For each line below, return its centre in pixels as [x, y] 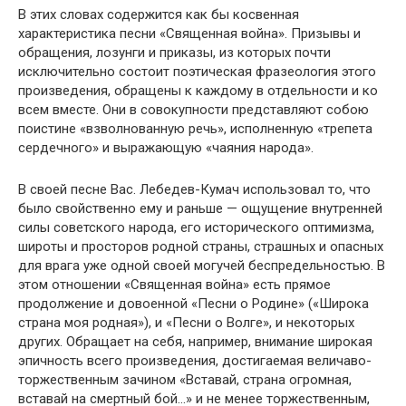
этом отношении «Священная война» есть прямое [174, 285]
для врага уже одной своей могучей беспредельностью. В [202, 266]
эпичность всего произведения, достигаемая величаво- [195, 361]
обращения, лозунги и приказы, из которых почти [174, 53]
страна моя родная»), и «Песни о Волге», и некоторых [186, 323]
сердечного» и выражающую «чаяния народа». [166, 148]
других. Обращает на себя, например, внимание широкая [195, 342]
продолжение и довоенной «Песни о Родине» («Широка [193, 304]
